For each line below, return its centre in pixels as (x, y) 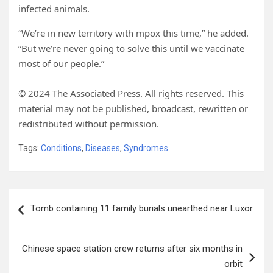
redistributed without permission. (89, 124)
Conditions (61, 148)
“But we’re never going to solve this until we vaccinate (131, 48)
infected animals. (54, 9)
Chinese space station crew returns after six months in (132, 249)
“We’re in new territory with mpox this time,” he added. (133, 33)
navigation (46, 218)
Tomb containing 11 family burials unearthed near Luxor (142, 209)
